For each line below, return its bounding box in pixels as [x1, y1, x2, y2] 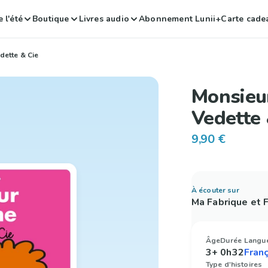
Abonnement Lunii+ [139, 13, 221, 25]
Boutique [32, 13, 69, 25]
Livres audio [78, 13, 130, 25]
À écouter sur [191, 185, 239, 195]
